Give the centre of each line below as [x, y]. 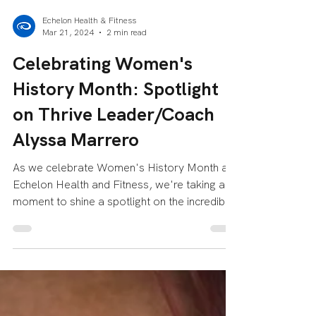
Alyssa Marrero [76, 179]
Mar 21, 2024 [68, 72]
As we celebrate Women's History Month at [122, 207]
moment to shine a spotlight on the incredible [123, 241]
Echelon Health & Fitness [89, 59]
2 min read [127, 72]
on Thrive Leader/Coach [114, 153]
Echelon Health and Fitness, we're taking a [119, 224]
